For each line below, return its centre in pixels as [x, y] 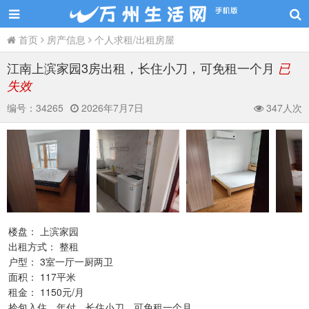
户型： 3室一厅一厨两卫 [61, 261]
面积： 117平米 [42, 277]
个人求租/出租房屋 [134, 39]
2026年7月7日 [111, 108]
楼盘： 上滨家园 [43, 231]
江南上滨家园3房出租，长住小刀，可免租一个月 [142, 68]
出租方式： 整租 [43, 246]
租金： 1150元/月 [46, 292]
